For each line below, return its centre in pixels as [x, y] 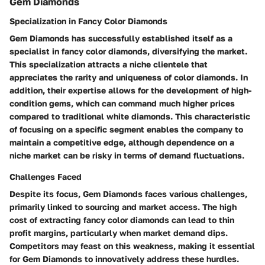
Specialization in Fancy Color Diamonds [88, 21]
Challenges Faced [46, 176]
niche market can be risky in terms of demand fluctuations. [127, 155]
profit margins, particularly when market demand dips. [119, 232]
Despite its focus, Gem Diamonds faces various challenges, [128, 193]
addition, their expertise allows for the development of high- [130, 90]
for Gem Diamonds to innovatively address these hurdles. [124, 258]
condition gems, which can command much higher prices [122, 103]
